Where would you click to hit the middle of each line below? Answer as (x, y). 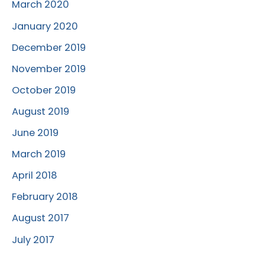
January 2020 (45, 26)
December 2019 (49, 47)
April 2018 (35, 176)
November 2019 (49, 69)
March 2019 (39, 154)
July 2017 (33, 240)
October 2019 (44, 90)
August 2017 (41, 218)
